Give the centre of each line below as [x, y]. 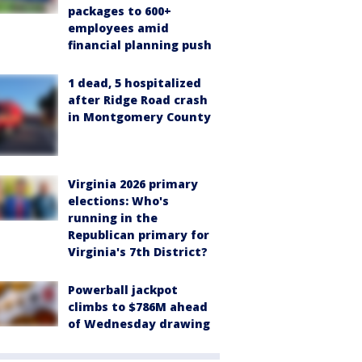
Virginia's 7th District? [138, 251]
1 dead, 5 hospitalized [135, 83]
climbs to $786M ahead [138, 306]
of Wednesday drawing [139, 323]
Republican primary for [139, 234]
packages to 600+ [120, 11]
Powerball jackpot [123, 289]
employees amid [118, 28]
